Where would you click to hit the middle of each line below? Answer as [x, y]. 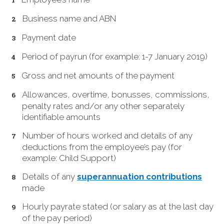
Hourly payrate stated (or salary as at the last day [118, 207]
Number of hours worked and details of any [107, 136]
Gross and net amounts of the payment [98, 76]
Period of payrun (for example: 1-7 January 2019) [115, 57]
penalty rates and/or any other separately [103, 106]
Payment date [49, 38]
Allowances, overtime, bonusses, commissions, [116, 95]
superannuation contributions [139, 177]
